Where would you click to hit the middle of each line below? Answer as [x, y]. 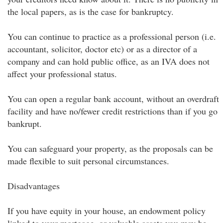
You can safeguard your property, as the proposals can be [110, 148]
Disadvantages [34, 186]
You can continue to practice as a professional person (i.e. [112, 36]
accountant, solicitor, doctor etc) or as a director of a [102, 49]
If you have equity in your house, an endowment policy [107, 211]
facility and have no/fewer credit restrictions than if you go [112, 111]
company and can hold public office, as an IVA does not [109, 61]
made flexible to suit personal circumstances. [88, 161]
